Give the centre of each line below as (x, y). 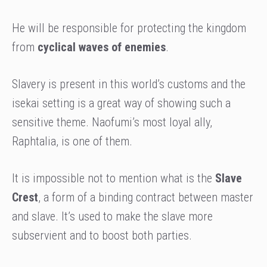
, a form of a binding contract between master (146, 198)
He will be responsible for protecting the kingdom (129, 28)
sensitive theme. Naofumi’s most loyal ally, (112, 122)
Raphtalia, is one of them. (72, 142)
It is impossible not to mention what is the (112, 178)
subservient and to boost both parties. (102, 236)
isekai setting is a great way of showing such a (121, 103)
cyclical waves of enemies (102, 47)
